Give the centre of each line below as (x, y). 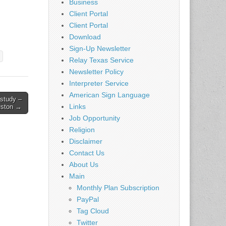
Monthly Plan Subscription (118, 187)
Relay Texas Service (101, 60)
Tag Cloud (93, 211)
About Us (84, 164)
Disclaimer (86, 141)
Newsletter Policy (96, 71)
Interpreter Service (99, 83)
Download (85, 37)
